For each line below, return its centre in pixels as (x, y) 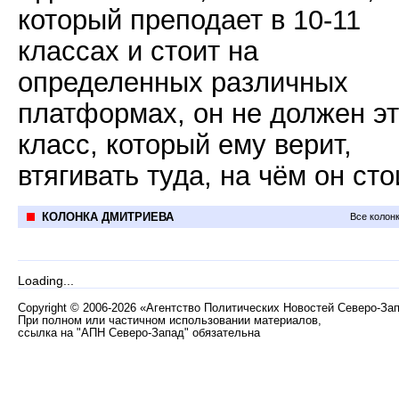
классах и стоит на (138, 51)
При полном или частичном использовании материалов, (170, 321)
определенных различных (183, 82)
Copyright (44, 308)
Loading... (46, 281)
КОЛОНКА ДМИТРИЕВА (108, 217)
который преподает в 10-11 (189, 20)
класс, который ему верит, (185, 144)
